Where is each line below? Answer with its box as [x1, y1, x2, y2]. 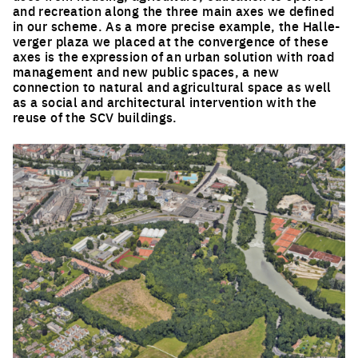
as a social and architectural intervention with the [13, 92, 317, 110]
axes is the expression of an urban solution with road [13, 46, 335, 65]
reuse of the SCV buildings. [13, 107, 177, 125]
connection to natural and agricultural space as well [13, 77, 332, 95]
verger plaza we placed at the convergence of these [13, 31, 328, 50]
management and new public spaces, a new [13, 62, 280, 80]
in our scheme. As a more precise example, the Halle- [13, 16, 340, 34]
